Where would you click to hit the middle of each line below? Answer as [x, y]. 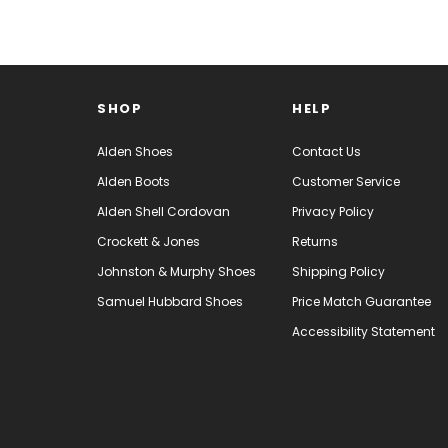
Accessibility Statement [363, 331]
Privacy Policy [333, 211]
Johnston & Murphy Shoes [176, 271]
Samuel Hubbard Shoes [170, 301]
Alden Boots [133, 181]
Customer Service [346, 181]
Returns [315, 241]
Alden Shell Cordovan [163, 211]
